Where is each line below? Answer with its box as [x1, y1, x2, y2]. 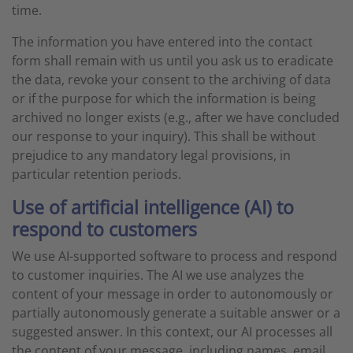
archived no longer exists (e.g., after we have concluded [12, 109, 340, 126]
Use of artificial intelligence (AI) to [12, 195, 294, 220]
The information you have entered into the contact [12, 33, 313, 50]
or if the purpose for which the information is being [12, 90, 316, 107]
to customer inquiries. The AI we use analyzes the [12, 266, 304, 284]
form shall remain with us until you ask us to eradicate [12, 52, 333, 69]
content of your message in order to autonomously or [12, 285, 333, 303]
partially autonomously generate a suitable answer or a [12, 304, 340, 321]
